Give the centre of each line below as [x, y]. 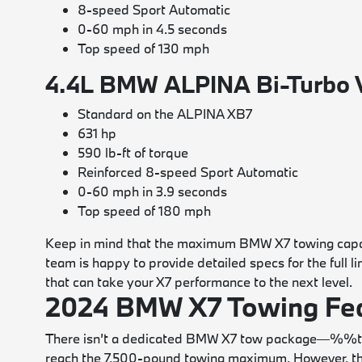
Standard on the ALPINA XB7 [165, 114]
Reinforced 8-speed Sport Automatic [188, 172]
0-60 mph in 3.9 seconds [153, 191]
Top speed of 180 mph [145, 210]
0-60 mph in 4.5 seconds [153, 29]
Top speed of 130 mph [144, 48]
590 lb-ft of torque [133, 152]
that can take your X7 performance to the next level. [199, 282]
